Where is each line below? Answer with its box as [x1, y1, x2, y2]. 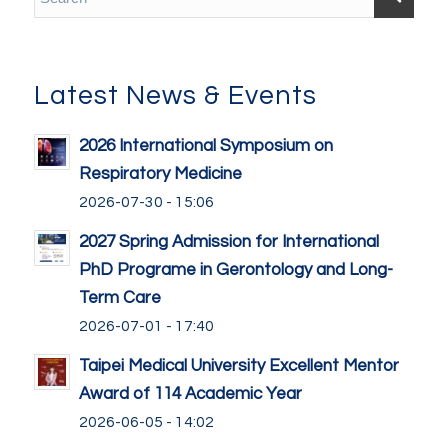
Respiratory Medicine [78, 164, 242, 183]
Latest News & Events [33, 81, 317, 110]
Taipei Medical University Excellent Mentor [78, 356, 399, 375]
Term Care [78, 288, 161, 307]
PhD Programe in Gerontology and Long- [78, 260, 393, 279]
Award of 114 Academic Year [78, 384, 302, 403]
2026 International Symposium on [78, 136, 333, 155]
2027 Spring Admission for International [78, 232, 379, 251]
